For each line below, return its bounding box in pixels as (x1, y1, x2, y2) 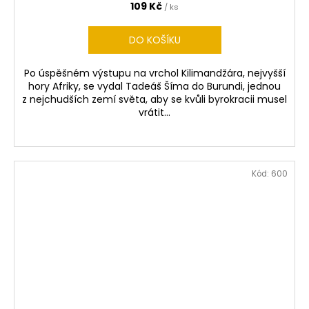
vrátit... (139, 106, 170, 120)
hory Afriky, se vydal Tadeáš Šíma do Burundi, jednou (28, 79, 281, 94)
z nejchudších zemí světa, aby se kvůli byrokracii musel (22, 92, 287, 107)
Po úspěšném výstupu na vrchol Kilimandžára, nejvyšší (23, 66, 286, 81)
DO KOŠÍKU (128, 33, 181, 48)
